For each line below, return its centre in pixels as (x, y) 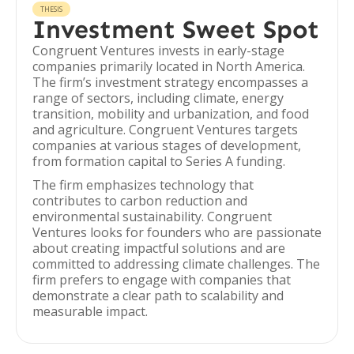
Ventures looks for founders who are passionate (177, 232)
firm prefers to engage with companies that (162, 280)
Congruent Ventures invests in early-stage (158, 51)
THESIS (51, 9)
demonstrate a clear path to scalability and (158, 296)
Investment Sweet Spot (176, 29)
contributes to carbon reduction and (140, 201)
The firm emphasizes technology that (143, 185)
